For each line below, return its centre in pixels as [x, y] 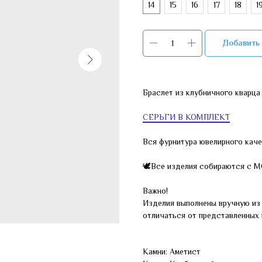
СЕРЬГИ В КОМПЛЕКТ [186, 117]
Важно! [155, 191]
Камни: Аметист [172, 252]
